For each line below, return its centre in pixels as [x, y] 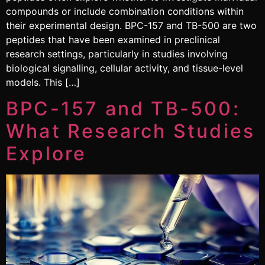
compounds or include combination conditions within [125, 11]
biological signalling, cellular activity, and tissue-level [125, 68]
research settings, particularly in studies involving [117, 54]
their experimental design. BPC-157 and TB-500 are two [131, 25]
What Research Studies [131, 131]
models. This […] [43, 82]
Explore [46, 153]
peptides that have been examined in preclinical [113, 39]
